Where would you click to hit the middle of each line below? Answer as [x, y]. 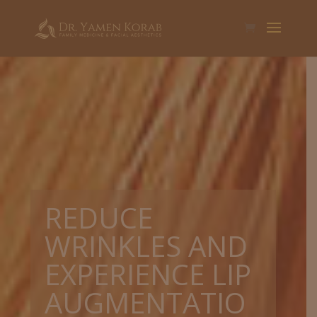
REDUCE [99, 218]
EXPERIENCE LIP [148, 274]
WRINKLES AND [146, 246]
